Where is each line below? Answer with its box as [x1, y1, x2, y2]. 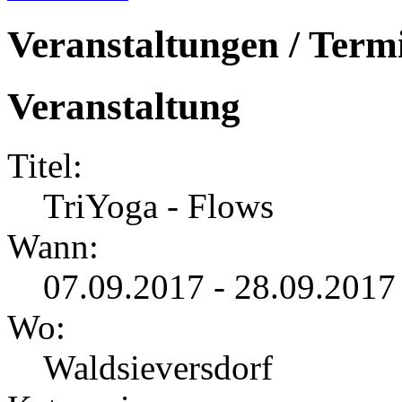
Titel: [7, 146, 83, 186]
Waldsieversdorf [43, 348, 273, 388]
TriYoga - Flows [43, 187, 274, 226]
